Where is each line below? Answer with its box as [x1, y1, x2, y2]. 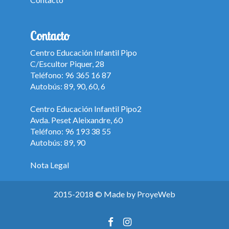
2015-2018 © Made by [54, 189, 137, 199]
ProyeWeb [137, 189, 175, 199]
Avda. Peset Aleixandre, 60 [30, 115, 123, 125]
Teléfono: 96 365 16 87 [30, 70, 111, 80]
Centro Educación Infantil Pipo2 [30, 104, 142, 113]
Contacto [30, 28, 70, 43]
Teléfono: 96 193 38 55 [30, 126, 111, 136]
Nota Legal [30, 160, 69, 170]
